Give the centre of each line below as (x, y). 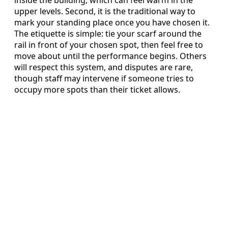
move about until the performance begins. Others (110, 56)
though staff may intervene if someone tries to (104, 79)
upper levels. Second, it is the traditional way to (105, 11)
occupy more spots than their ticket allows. (97, 90)
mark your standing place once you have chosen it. (112, 23)
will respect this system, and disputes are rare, (104, 67)
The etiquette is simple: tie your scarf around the (108, 34)
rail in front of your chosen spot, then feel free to (109, 45)
